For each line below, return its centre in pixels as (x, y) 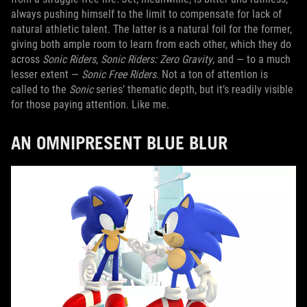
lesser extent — (46, 74)
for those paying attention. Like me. (90, 105)
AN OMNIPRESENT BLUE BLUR (119, 143)
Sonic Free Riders (119, 74)
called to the (40, 89)
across (27, 59)
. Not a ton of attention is (212, 74)
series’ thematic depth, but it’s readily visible (193, 89)
